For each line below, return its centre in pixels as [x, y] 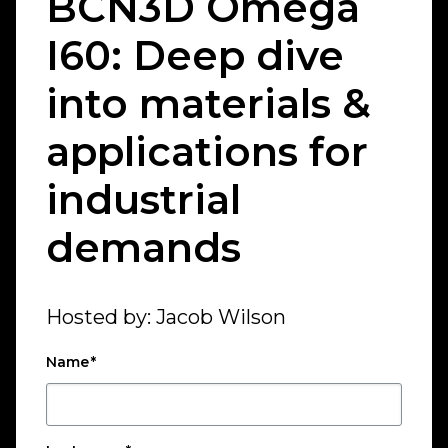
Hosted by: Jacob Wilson [166, 317]
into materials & [208, 103]
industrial [143, 199]
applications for [207, 151]
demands [143, 247]
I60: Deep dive [195, 55]
